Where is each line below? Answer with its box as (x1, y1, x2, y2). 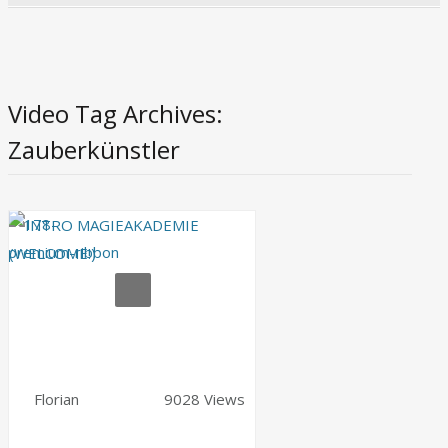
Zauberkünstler (8, 133, 180, 167)
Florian (34, 389, 79, 410)
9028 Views (164, 389, 245, 410)
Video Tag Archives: (8, 97, 223, 131)
